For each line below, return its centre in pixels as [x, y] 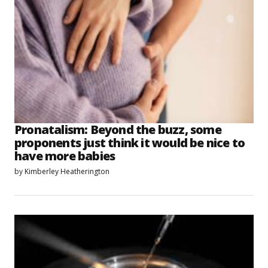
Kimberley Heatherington [67, 172]
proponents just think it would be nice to [130, 143]
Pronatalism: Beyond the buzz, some [118, 130]
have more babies [65, 156]
